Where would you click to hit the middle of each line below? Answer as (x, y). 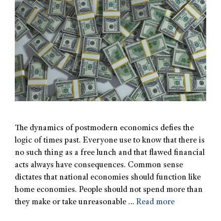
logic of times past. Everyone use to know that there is (110, 141)
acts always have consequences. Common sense (99, 166)
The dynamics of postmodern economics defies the (104, 129)
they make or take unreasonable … (75, 203)
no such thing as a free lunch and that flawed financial (110, 153)
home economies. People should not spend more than (109, 190)
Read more (155, 203)
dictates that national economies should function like (108, 178)
